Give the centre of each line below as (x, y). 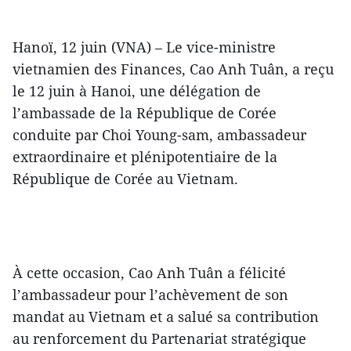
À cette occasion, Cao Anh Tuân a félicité (149, 273)
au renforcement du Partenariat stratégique (159, 339)
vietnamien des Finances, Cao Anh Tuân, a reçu (173, 69)
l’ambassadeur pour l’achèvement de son (150, 295)
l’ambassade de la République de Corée (145, 113)
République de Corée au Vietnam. (125, 179)
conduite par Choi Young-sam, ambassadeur (159, 135)
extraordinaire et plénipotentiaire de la (145, 157)
